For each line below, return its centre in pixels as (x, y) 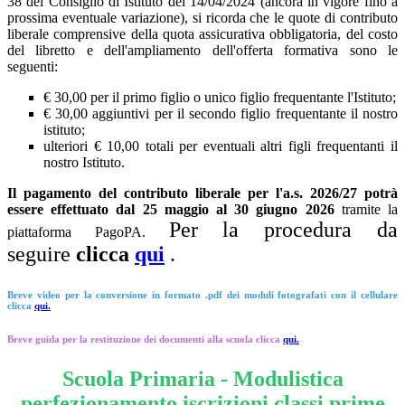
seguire (42, 254)
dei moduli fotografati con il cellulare (312, 294)
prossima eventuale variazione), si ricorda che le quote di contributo (202, 17)
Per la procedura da (283, 229)
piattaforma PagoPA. (88, 231)
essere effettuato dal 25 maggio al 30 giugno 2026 (171, 209)
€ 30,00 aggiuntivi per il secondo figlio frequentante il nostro (221, 113)
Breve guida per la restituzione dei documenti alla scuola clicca (144, 339)
